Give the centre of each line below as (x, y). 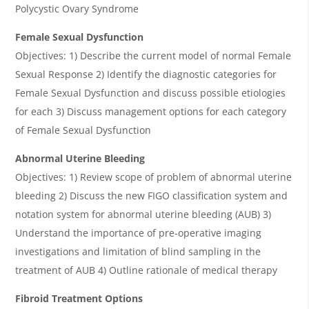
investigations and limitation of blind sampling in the (138, 251)
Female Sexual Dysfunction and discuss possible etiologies (151, 92)
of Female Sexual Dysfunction (83, 130)
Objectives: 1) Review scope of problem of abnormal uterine (154, 177)
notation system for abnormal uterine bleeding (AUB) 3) (143, 214)
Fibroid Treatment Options (79, 298)
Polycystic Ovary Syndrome (77, 8)
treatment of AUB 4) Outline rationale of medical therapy (147, 270)
